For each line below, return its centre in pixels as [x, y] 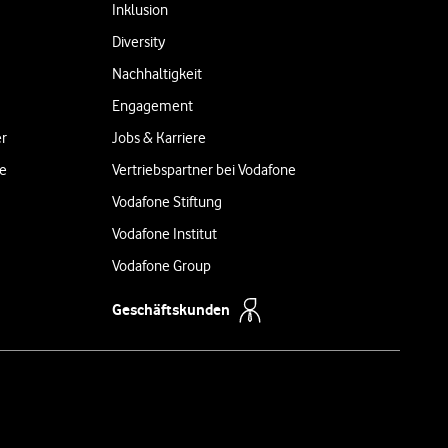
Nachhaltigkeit [157, 74]
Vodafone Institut [164, 234]
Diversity [138, 42]
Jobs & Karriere [159, 138]
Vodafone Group [161, 266]
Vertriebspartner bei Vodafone [204, 170]
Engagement [152, 106]
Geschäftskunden [171, 309]
